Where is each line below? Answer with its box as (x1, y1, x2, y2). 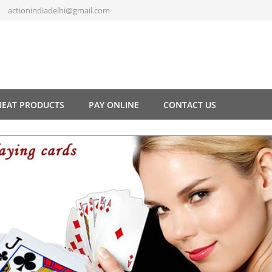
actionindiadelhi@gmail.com (8, 5, 110, 16)
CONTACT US (163, 99, 216, 110)
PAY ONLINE (89, 99, 139, 110)
